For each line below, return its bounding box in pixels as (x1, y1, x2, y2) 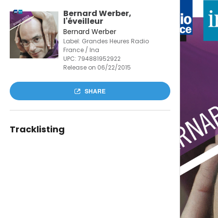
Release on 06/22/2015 (63, 63, 131, 72)
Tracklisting (9, 123, 65, 135)
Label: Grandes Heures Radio (63, 37, 149, 45)
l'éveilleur (63, 16, 103, 27)
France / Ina (63, 46, 99, 54)
